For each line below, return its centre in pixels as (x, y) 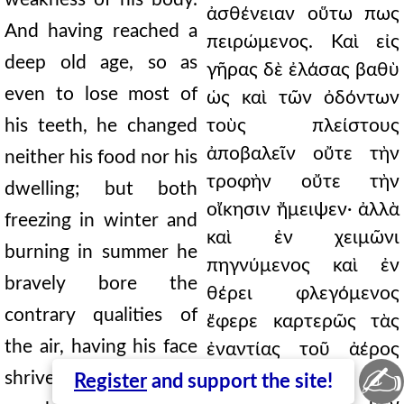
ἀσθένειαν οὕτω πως (303, 14)
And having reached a (101, 31)
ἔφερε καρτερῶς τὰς (303, 321)
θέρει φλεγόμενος (303, 294)
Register (110, 381)
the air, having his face (101, 347)
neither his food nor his (101, 157)
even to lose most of (101, 94)
